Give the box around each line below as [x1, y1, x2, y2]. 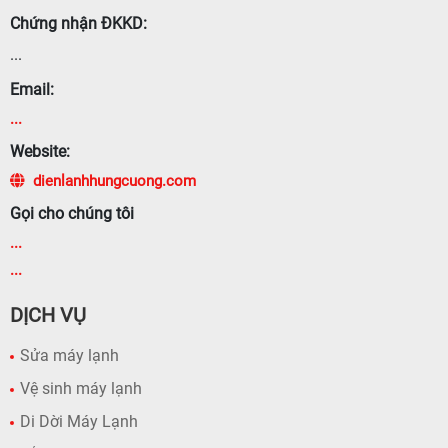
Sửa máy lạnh [20, 345, 119, 365]
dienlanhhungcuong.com [33, 171, 196, 190]
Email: [10, 79, 54, 99]
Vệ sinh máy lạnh [20, 378, 142, 398]
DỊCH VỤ [10, 302, 86, 327]
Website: [10, 141, 70, 161]
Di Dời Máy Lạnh [20, 411, 138, 431]
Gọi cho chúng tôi [10, 203, 134, 223]
